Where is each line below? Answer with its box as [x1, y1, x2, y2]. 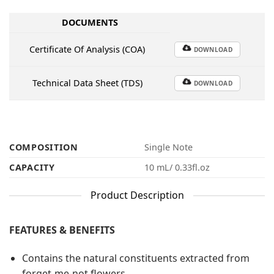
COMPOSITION [9, 141, 78, 154]
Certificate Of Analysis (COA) [29, 43, 146, 55]
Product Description [90, 188, 184, 202]
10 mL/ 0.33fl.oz [144, 161, 210, 174]
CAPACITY [9, 161, 55, 174]
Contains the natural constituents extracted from [21, 251, 250, 265]
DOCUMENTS [61, 16, 118, 28]
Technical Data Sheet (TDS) [32, 76, 143, 89]
